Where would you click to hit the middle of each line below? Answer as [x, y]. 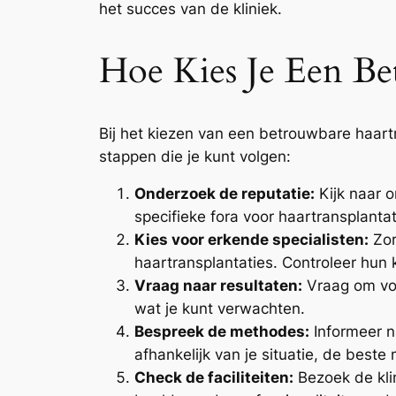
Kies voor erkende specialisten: [251, 240]
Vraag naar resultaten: [218, 286]
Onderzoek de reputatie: [225, 194]
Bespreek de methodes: [222, 332]
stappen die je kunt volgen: [195, 156]
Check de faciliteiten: [214, 378]
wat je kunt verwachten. [220, 309]
